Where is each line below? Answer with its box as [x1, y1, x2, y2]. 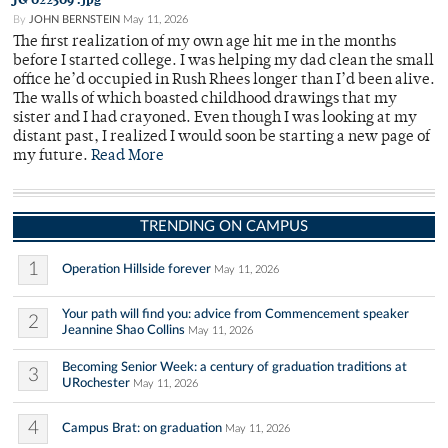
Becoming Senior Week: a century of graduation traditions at [62, 360, 407, 375]
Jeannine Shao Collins [62, 323, 185, 338]
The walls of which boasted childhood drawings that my [13, 92, 397, 108]
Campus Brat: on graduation [62, 421, 222, 436]
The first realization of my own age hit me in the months [13, 35, 396, 51]
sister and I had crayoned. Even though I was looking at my [13, 111, 417, 127]
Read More [91, 149, 164, 165]
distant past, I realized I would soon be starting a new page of [13, 130, 430, 146]
